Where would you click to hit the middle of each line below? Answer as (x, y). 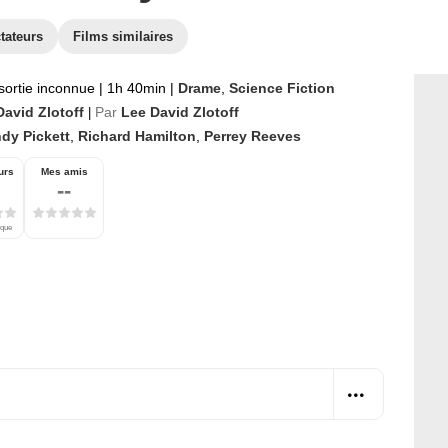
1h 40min (136, 88)
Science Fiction (282, 88)
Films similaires (123, 36)
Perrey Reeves (252, 136)
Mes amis (64, 171)
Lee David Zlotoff (180, 112)
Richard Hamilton (137, 136)
